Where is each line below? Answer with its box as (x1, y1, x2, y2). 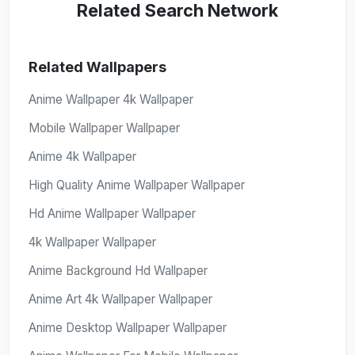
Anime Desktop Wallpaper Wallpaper (29, 320, 227, 335)
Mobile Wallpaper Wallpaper (29, 120, 180, 136)
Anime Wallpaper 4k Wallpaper (29, 92, 193, 107)
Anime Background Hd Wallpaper (29, 263, 208, 278)
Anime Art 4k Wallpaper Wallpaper (29, 292, 212, 307)
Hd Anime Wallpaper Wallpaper (29, 206, 196, 221)
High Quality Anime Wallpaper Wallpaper (29, 177, 245, 193)
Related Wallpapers (29, 59, 166, 75)
